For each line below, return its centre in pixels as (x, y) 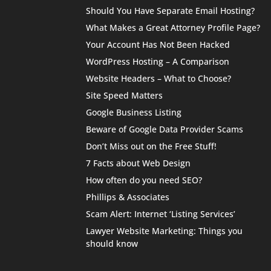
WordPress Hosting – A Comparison (158, 61)
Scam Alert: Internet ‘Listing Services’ (161, 214)
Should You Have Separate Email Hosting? (171, 10)
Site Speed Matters (125, 95)
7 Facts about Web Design (139, 163)
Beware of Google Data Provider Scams (165, 129)
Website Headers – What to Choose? (159, 78)
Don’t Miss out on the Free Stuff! (152, 146)
